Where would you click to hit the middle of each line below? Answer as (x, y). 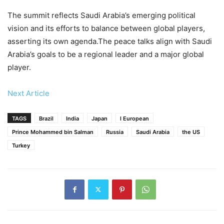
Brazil (46, 118)
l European (134, 118)
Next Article (28, 93)
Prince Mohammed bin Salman (53, 132)
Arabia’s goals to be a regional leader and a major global (106, 54)
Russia (115, 132)
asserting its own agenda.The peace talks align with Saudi (110, 41)
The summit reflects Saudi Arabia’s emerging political (101, 15)
